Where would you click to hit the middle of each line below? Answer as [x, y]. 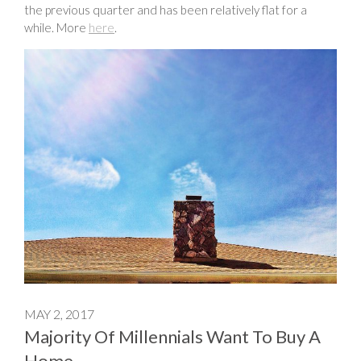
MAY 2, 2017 [59, 313]
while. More [56, 27]
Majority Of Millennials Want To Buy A [172, 336]
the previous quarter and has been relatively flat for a [166, 9]
